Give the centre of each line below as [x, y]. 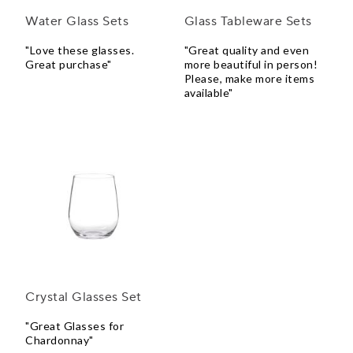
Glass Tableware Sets [248, 22]
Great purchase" [69, 65]
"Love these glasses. [80, 50]
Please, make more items [249, 79]
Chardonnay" [59, 340]
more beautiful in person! [251, 65]
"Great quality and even [247, 50]
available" [208, 93]
